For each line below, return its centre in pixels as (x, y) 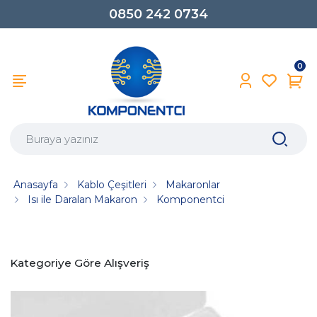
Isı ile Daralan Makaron (83, 199)
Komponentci (191, 199)
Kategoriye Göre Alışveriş (80, 263)
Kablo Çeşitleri (112, 184)
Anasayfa (36, 184)
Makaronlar (193, 184)
